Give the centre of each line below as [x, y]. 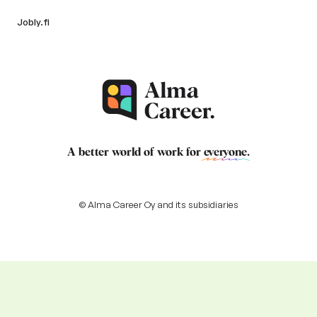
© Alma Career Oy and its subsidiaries [158, 205]
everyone [225, 152]
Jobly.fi [33, 22]
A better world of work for [136, 152]
